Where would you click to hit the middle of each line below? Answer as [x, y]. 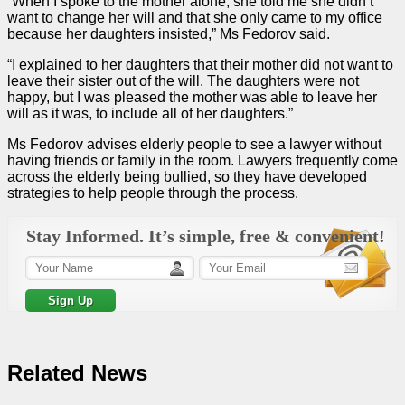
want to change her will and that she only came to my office [195, 17]
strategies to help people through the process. [153, 193]
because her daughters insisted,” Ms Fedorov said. [169, 33]
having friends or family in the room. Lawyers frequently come [202, 160]
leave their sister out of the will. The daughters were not [183, 80]
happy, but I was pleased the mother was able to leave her [192, 97]
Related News [77, 372]
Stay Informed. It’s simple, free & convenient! [206, 235]
